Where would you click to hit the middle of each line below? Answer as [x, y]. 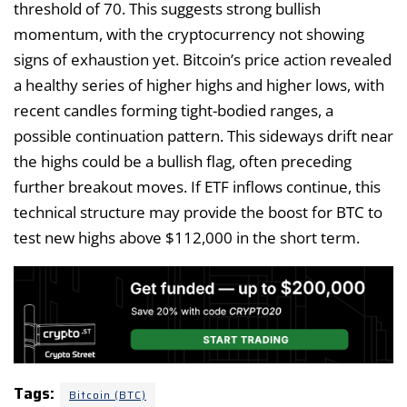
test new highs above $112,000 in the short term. [187, 237]
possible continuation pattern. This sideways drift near [203, 135]
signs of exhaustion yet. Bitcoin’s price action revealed [203, 59]
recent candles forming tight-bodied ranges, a [174, 110]
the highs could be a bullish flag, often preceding [183, 161]
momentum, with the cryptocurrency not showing [189, 34]
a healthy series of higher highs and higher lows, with [199, 84]
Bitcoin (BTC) [108, 395]
